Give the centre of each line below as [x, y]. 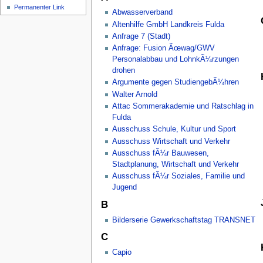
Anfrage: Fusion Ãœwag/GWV [163, 48]
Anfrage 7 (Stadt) [141, 36]
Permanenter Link [40, 7]
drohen [123, 71]
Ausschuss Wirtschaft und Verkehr [171, 141]
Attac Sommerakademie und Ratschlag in [183, 106]
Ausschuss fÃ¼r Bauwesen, [160, 153]
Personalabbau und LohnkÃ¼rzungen [175, 60]
